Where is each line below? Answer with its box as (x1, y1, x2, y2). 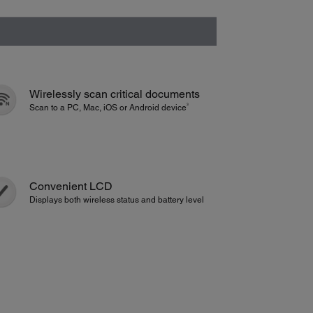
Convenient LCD (29, 180, 112, 194)
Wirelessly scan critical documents (29, 87, 200, 101)
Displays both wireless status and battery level (29, 195, 204, 205)
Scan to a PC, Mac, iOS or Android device (29, 102, 187, 112)
